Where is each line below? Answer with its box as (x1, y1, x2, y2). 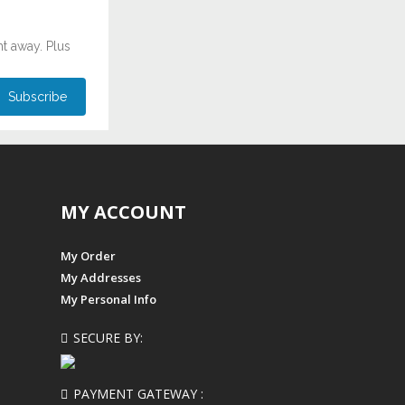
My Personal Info (61, 290, 157, 307)
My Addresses (61, 268, 142, 286)
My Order (61, 247, 117, 264)
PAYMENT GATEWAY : (73, 384, 204, 402)
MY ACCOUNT (61, 199, 187, 224)
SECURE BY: (73, 328, 144, 346)
